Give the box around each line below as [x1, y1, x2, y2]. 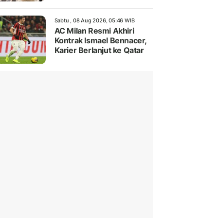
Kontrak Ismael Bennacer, [54, 36, 146, 46]
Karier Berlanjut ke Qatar [54, 45, 144, 55]
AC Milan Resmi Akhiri [54, 26, 134, 36]
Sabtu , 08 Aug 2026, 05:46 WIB [54, 17, 135, 24]
